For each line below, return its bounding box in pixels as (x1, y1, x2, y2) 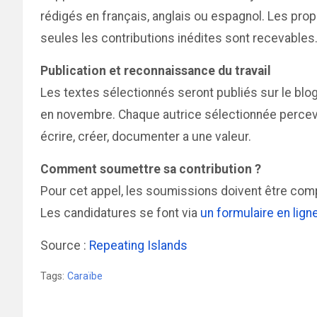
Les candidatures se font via (40, 206, 200, 220)
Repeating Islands (89, 238, 188, 253)
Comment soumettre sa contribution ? (40, 162, 261, 176)
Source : (40, 238, 89, 253)
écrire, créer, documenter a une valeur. (40, 129, 251, 144)
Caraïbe (67, 270, 103, 282)
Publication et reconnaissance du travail (40, 64, 271, 78)
